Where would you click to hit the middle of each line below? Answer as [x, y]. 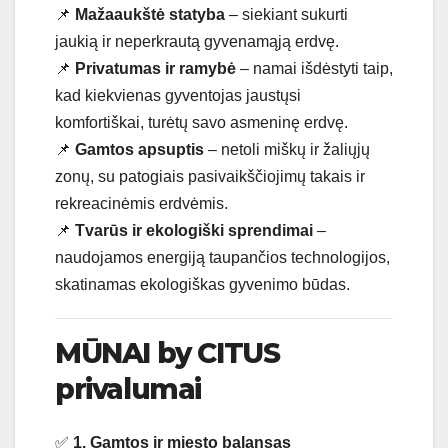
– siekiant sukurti [286, 15]
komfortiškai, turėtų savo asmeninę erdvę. [201, 123]
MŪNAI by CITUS [167, 353]
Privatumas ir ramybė [155, 69]
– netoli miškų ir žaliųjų [287, 150]
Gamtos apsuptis [139, 150]
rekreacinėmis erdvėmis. [141, 204]
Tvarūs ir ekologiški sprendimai [194, 231]
